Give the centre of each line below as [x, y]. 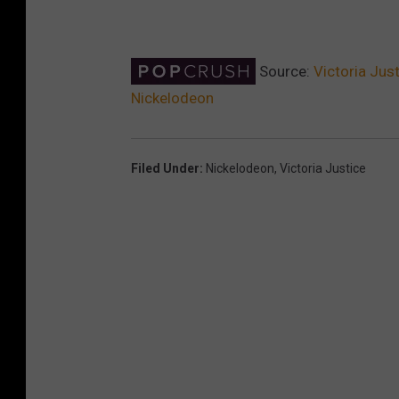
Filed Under [165, 168]
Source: [285, 71]
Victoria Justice [323, 168]
